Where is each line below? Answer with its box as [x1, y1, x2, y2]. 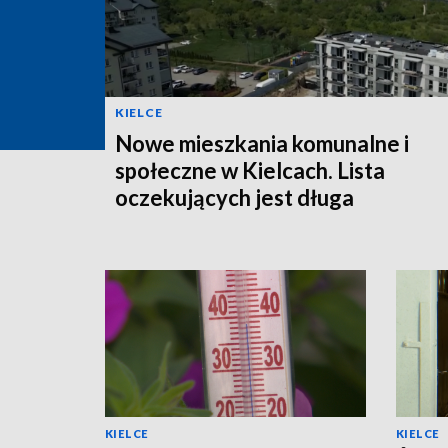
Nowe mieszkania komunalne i [115, 129, 409, 157]
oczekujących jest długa [115, 183, 354, 211]
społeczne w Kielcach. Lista [115, 156, 385, 184]
